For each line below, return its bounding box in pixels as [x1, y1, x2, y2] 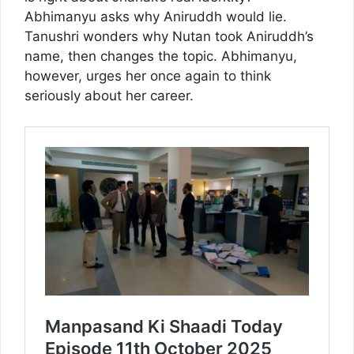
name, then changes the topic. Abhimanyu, [24, 48, 297, 65]
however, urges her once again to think [24, 68, 271, 85]
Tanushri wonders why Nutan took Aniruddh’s [24, 28, 314, 45]
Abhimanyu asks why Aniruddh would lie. [24, 9, 287, 25]
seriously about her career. [24, 88, 194, 104]
